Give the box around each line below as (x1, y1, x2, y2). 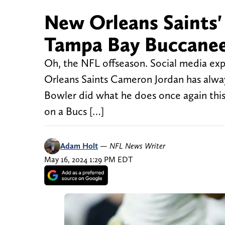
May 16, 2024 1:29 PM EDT (44, 155, 133, 165)
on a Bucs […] (44, 105, 104, 118)
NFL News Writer (109, 141, 165, 151)
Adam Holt (60, 141, 98, 151)
